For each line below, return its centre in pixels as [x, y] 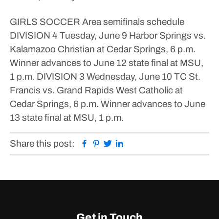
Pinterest [119, 143]
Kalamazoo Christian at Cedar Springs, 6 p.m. [103, 49]
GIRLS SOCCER [45, 22]
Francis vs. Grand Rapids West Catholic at [96, 90]
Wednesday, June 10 [128, 77]
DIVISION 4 [34, 35]
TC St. [186, 77]
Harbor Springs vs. [166, 35]
